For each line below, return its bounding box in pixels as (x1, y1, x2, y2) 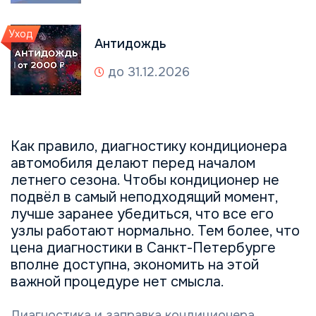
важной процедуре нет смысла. (11, 272, 224, 291)
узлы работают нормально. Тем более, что (11, 221, 300, 240)
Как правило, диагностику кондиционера (11, 137, 287, 155)
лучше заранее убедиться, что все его (11, 205, 274, 223)
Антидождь (95, 36, 166, 52)
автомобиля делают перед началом (11, 154, 255, 172)
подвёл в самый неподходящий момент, (11, 188, 278, 206)
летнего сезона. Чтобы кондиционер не (11, 171, 279, 189)
